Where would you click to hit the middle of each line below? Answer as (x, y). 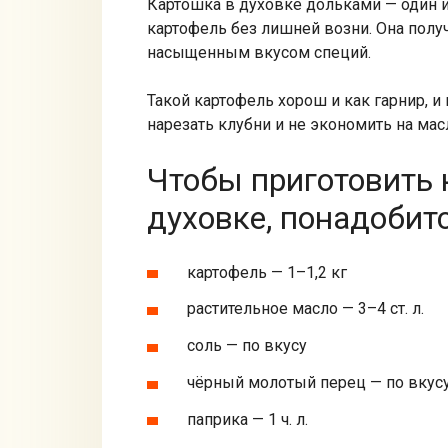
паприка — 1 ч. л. (247, 419)
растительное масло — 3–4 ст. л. (305, 309)
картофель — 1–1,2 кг (267, 272)
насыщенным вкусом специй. (259, 52)
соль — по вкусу (247, 346)
